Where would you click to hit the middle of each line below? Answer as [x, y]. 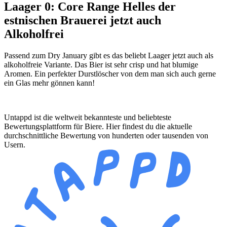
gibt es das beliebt [118, 55]
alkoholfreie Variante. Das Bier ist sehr [67, 64]
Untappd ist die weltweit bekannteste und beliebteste [88, 117]
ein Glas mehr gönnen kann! [49, 83]
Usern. [15, 144]
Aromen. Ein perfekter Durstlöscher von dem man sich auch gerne [110, 73]
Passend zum [26, 55]
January [75, 55]
